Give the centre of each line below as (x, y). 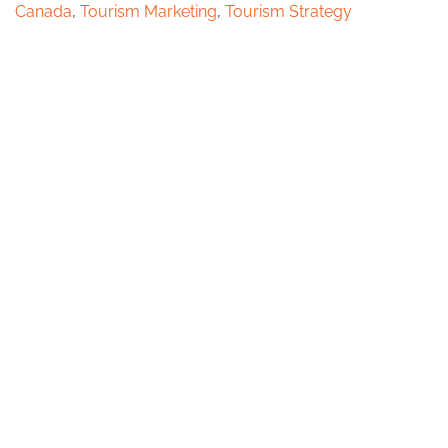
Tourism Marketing (148, 12)
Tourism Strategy (288, 12)
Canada (43, 12)
